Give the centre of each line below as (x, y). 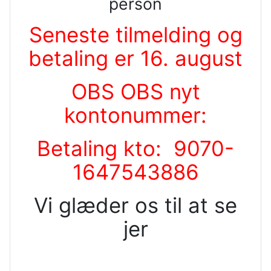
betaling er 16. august (135, 58)
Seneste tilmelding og (135, 35)
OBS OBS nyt (135, 92)
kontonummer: (135, 115)
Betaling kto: (99, 149)
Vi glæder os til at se (135, 205)
